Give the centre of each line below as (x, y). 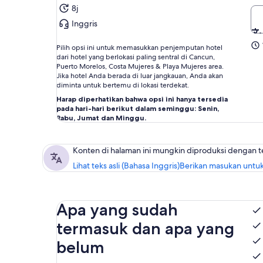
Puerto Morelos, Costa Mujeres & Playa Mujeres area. (140, 66)
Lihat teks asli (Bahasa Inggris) (126, 166)
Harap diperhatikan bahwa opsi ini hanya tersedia (142, 99)
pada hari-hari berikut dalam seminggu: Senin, (138, 108)
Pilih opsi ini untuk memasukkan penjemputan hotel (139, 48)
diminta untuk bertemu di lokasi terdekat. (123, 85)
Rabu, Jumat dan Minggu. (101, 118)
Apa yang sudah (117, 210)
